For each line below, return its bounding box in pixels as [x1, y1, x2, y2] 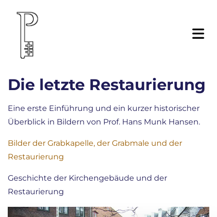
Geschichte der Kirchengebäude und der [8, 173, 167, 183]
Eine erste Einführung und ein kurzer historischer [8, 104, 200, 113]
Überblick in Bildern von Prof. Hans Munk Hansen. [8, 117, 200, 127]
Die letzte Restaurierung [8, 75, 205, 94]
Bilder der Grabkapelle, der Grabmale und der [8, 139, 182, 148]
